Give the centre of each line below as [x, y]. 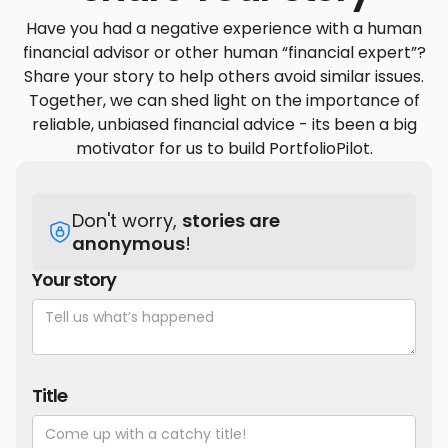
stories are [231, 221]
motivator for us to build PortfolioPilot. [224, 149]
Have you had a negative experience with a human [224, 29]
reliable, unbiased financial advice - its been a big [224, 125]
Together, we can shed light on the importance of [224, 101]
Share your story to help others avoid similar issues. [224, 77]
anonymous [128, 244]
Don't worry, [127, 221]
